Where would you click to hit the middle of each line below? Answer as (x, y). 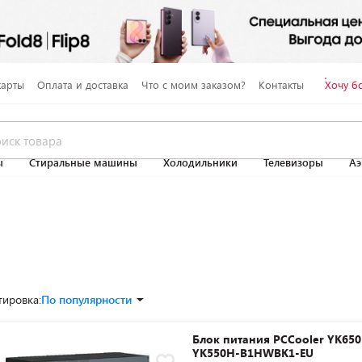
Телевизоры (293, 162)
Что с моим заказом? (193, 84)
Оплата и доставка (82, 84)
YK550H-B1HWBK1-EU (253, 353)
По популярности (86, 299)
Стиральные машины (83, 162)
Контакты (281, 84)
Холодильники (200, 162)
